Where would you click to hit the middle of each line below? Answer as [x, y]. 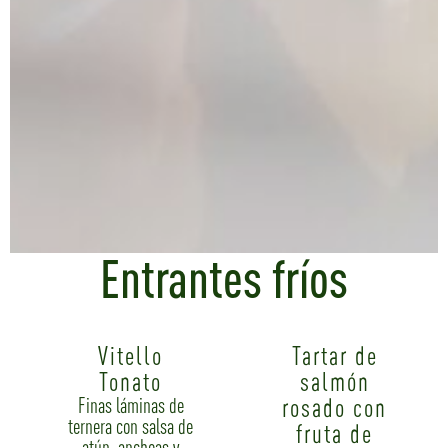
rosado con [335, 407]
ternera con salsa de [131, 425]
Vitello [131, 355]
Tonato [131, 381]
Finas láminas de [130, 404]
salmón [334, 381]
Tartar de [334, 355]
